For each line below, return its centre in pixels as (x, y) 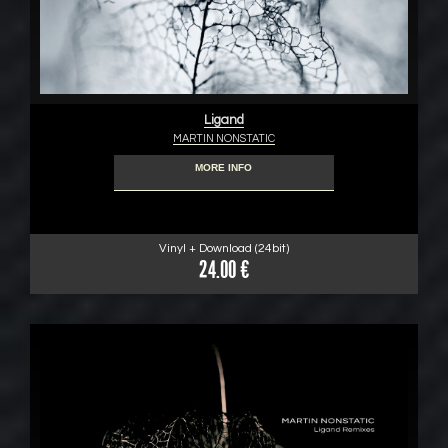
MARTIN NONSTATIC (224, 138)
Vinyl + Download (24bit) (224, 248)
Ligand (224, 120)
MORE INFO (224, 167)
